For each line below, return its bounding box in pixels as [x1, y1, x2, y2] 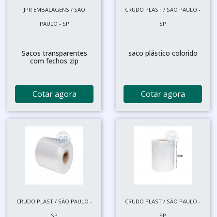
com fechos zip [30, 56, 78, 65]
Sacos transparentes [21, 48, 87, 58]
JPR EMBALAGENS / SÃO [23, 5, 85, 13]
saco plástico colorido [128, 48, 198, 58]
